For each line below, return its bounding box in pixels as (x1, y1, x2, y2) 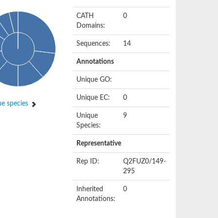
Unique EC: (76, 94, 110, 101)
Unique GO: (76, 76, 112, 83)
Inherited (76, 186, 104, 193)
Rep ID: (76, 158, 100, 165)
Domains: (76, 22, 106, 29)
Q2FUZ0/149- (123, 158, 166, 165)
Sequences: (76, 40, 111, 47)
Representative (76, 140, 122, 147)
